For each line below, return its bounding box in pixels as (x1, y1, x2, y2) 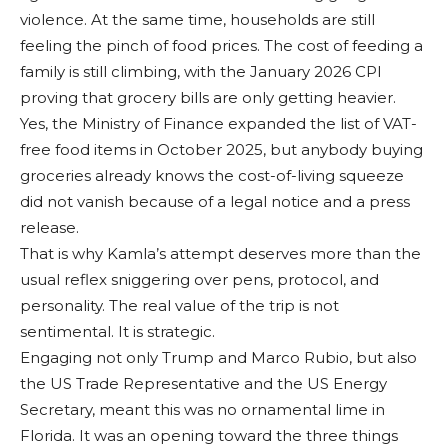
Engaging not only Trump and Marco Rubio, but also (20, 348, 417, 368)
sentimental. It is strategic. (20, 322, 215, 342)
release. (20, 218, 79, 238)
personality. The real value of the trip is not (20, 296, 339, 316)
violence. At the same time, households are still (20, 10, 375, 30)
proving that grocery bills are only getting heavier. (20, 88, 396, 108)
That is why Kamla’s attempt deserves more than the (20, 244, 421, 264)
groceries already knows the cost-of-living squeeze (20, 166, 404, 186)
